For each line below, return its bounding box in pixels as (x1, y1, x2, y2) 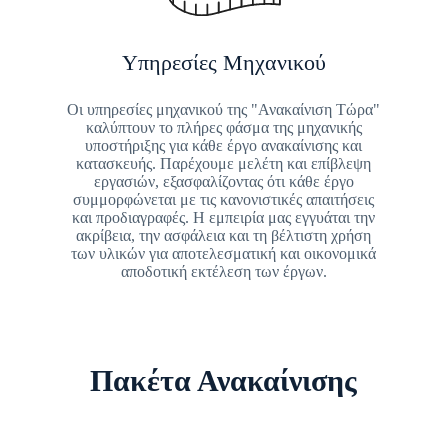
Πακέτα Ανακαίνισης (90, 363, 358, 397)
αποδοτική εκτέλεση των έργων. (120, 262, 327, 280)
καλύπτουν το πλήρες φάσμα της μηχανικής (85, 118, 362, 136)
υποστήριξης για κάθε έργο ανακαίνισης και (85, 136, 363, 154)
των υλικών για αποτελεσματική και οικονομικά (71, 244, 377, 262)
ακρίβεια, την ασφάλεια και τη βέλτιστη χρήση (76, 226, 372, 244)
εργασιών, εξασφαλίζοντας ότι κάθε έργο (93, 172, 354, 190)
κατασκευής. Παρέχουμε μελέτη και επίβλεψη (76, 154, 372, 172)
